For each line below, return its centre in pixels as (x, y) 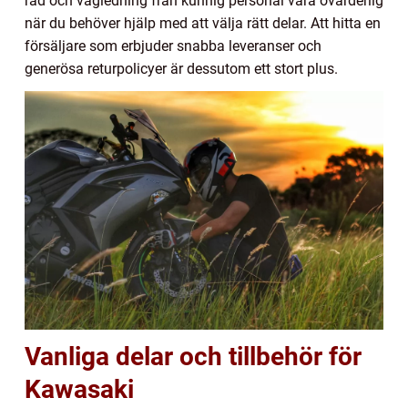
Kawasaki (79, 390)
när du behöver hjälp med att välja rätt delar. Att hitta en (203, 24)
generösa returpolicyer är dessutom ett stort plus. (181, 69)
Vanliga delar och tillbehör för (193, 357)
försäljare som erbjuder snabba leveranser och (173, 46)
